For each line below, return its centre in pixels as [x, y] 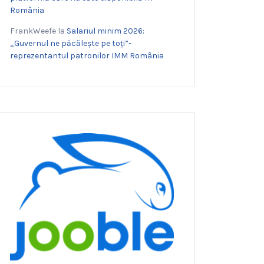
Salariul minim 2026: [105, 31]
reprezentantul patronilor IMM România [87, 56]
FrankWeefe [33, 31]
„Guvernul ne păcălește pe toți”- [71, 43]
